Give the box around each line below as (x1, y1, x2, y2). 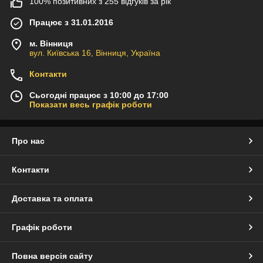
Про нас (12, 136, 45, 146)
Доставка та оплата (12, 194, 93, 204)
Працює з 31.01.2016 (29, 18, 113, 28)
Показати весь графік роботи (29, 100, 152, 110)
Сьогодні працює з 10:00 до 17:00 (29, 90, 168, 100)
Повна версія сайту (12, 251, 93, 261)
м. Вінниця (29, 39, 73, 49)
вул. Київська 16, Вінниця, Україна (29, 48, 160, 58)
